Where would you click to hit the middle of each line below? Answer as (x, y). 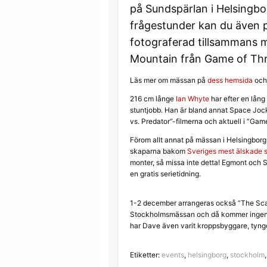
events (173, 255)
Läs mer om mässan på (169, 80)
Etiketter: (146, 255)
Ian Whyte (193, 99)
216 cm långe (153, 99)
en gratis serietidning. (165, 174)
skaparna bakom (159, 151)
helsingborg (207, 255)
